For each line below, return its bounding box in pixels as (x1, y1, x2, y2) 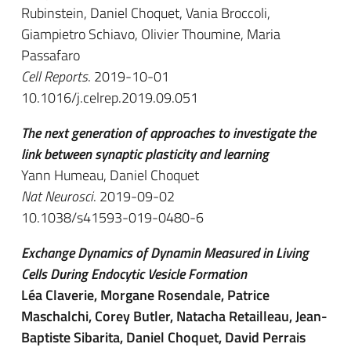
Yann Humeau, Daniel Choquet (21, 165, 199, 186)
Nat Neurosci (21, 186, 93, 207)
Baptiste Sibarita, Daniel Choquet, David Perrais (21, 327, 306, 348)
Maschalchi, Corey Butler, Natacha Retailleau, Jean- (21, 306, 327, 327)
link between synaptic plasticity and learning (21, 143, 269, 165)
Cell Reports (21, 66, 88, 87)
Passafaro (21, 45, 80, 66)
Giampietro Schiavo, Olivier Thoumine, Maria (21, 24, 280, 45)
